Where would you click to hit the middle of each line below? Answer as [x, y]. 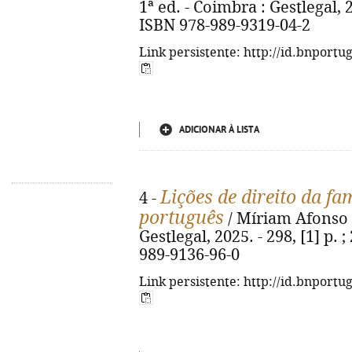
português [181, 218]
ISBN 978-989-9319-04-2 [225, 26]
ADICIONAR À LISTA [219, 130]
